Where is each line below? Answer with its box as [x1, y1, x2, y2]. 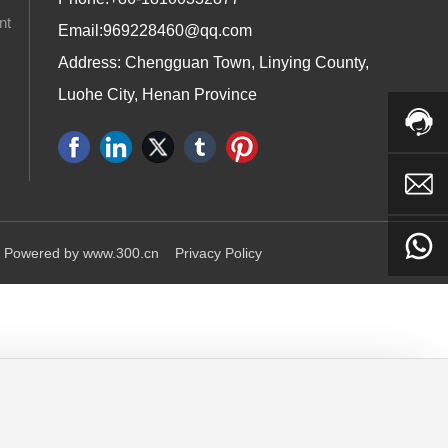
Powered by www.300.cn [4, 244, 160, 261]
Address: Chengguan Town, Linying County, [57, 53, 369, 71]
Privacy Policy [175, 244, 263, 261]
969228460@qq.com [102, 21, 252, 39]
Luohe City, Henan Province [57, 85, 257, 103]
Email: [57, 21, 103, 39]
